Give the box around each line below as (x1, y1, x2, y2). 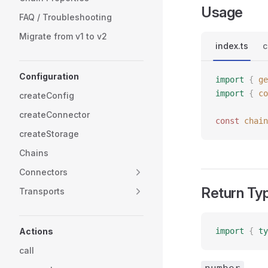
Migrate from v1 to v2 (19, 31, 107, 41)
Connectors (19, 167, 68, 177)
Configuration (19, 71, 79, 81)
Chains (19, 148, 48, 158)
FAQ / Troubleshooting (19, 12, 112, 22)
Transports (19, 186, 65, 196)
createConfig (19, 90, 74, 100)
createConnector (19, 109, 90, 120)
